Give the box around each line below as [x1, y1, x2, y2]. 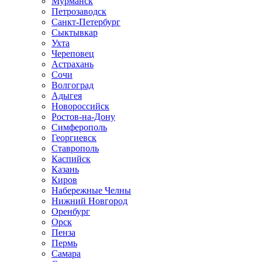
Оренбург [51, 206, 90, 217]
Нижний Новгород [51, 196, 127, 206]
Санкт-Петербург [51, 17, 120, 27]
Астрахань [51, 59, 94, 70]
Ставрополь [51, 143, 99, 154]
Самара [51, 249, 81, 259]
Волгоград [51, 80, 94, 91]
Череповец [51, 49, 94, 59]
